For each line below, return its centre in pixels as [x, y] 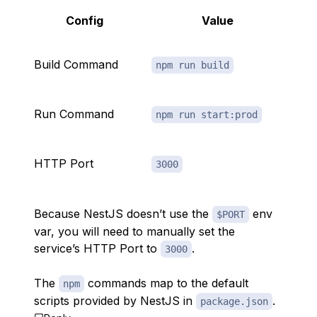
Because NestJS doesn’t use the [123, 214]
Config [84, 21]
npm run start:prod [207, 115]
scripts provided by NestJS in [115, 301]
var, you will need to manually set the [134, 231]
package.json [234, 301]
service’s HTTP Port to [97, 248]
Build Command [76, 64]
